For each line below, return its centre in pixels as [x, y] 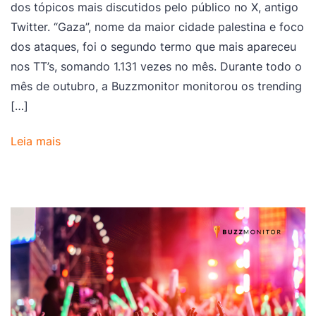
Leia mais [36, 141]
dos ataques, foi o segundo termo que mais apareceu [153, 46]
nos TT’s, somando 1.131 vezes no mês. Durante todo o [156, 66]
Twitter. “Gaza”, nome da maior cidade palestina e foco [157, 26]
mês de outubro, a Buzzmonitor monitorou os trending [156, 86]
